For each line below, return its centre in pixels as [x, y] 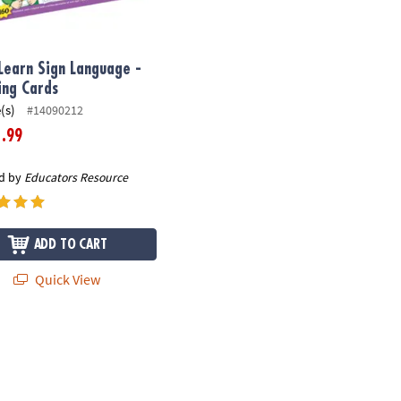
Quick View [67, 279]
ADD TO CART [70, 244]
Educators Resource [77, 177]
